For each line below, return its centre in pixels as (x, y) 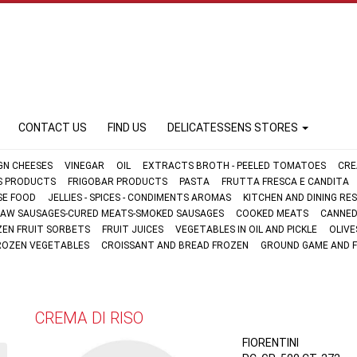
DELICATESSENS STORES (234, 127)
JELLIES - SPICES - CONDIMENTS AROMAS (139, 198)
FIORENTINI (270, 343)
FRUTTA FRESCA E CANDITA (285, 182)
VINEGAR (84, 166)
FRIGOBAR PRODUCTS (118, 182)
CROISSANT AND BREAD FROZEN (175, 245)
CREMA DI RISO (89, 318)
